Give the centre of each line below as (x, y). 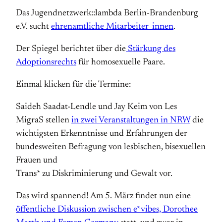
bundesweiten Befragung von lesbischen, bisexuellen (111, 147)
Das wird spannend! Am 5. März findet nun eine (103, 196)
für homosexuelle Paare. (121, 62)
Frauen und (37, 161)
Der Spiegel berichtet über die (71, 49)
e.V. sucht (33, 27)
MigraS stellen (44, 120)
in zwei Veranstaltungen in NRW (131, 120)
